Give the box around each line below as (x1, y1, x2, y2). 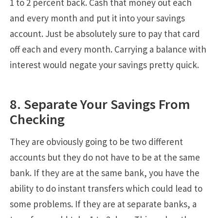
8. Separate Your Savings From (10, 95, 190, 113)
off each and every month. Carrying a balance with (10, 43, 206, 55)
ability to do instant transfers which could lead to (10, 182, 202, 194)
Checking (10, 110, 65, 128)
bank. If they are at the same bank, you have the (10, 166, 200, 179)
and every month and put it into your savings (10, 12, 185, 24)
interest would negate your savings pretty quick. (10, 58, 199, 71)
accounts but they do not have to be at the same (10, 151, 200, 163)
